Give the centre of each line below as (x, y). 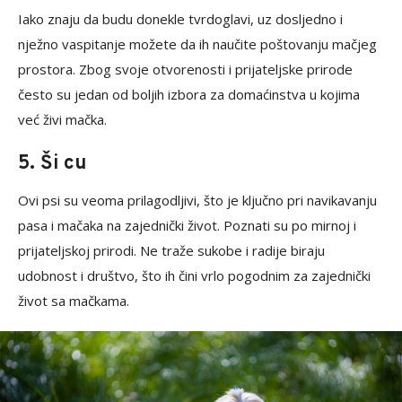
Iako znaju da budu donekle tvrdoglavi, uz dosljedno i (180, 19)
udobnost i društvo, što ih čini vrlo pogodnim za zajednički (194, 276)
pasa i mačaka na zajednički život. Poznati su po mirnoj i (187, 226)
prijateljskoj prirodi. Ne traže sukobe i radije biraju (171, 251)
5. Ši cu (52, 164)
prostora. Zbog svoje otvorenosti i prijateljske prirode (185, 70)
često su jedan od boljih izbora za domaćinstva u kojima (189, 95)
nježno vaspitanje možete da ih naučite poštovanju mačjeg (197, 44)
